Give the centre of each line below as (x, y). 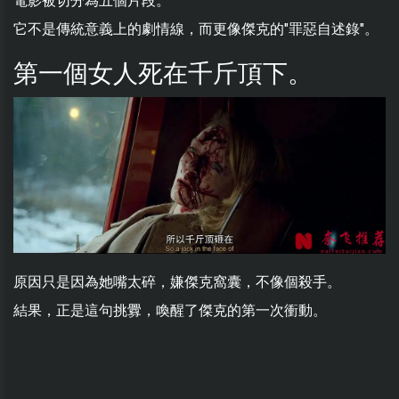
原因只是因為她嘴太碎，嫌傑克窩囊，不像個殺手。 (177, 282)
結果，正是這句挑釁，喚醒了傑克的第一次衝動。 (170, 311)
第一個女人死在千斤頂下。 (163, 74)
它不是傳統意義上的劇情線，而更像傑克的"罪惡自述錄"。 (196, 29)
